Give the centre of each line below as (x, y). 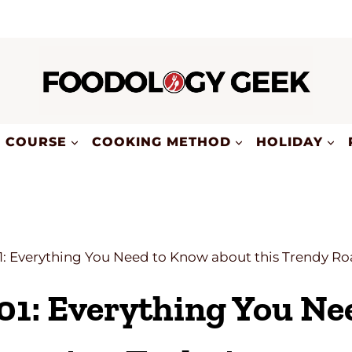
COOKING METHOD (161, 141)
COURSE (36, 141)
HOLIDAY (290, 141)
